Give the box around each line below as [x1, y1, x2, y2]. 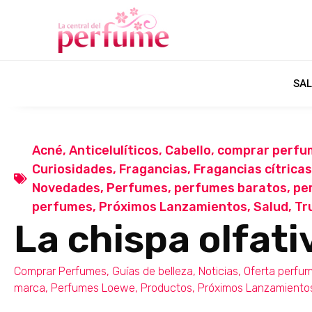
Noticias [198, 264, 238, 278]
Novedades [32, 180, 100, 196]
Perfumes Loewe [51, 281, 135, 295]
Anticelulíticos [69, 142, 159, 158]
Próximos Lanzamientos [99, 198, 247, 214]
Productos [141, 281, 192, 295]
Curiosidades [32, 161, 113, 177]
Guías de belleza [112, 264, 193, 278]
